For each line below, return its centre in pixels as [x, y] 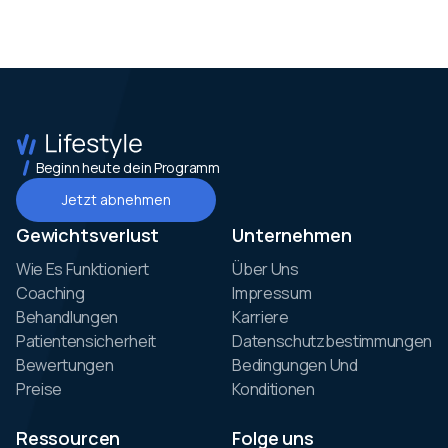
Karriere [260, 316]
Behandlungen [67, 316]
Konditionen [273, 388]
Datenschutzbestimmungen [332, 340]
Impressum [272, 292]
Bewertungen [65, 364]
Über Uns [265, 268]
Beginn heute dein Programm [128, 168]
